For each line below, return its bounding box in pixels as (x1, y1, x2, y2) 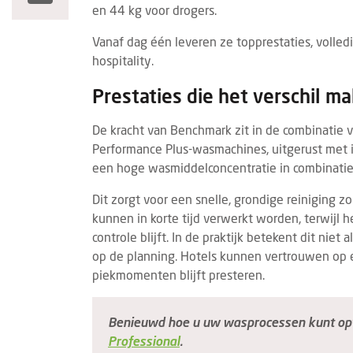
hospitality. (92, 53, 154, 68)
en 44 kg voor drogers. (92, 2, 217, 17)
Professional (108, 333, 180, 348)
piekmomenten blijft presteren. (92, 267, 265, 282)
